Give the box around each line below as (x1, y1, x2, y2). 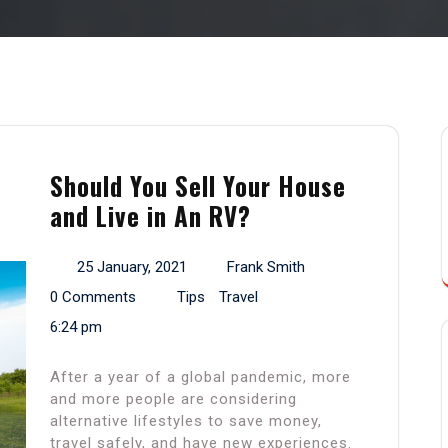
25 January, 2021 (76, 258, 187, 277)
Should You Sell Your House (50, 167, 346, 205)
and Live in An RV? (50, 197, 251, 235)
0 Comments (50, 288, 136, 307)
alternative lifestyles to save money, (50, 412, 322, 431)
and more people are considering (50, 390, 297, 409)
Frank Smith (227, 258, 305, 277)
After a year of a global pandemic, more (50, 368, 351, 387)
